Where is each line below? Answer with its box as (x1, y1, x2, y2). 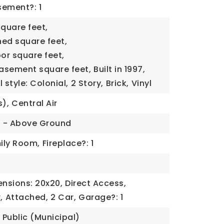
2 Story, (70, 77, 103, 89)
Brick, (105, 77, 129, 89)
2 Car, (50, 191, 76, 203)
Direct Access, (65, 177, 126, 189)
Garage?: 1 (78, 191, 123, 203)
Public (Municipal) (2, 211, 80, 223)
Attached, (5, 191, 48, 203)
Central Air (11, 97, 57, 109)
